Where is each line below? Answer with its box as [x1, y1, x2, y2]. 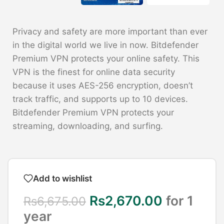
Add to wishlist [33, 173, 92, 183]
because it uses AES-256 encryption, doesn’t [12, 80, 193, 90]
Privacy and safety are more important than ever [12, 26, 207, 36]
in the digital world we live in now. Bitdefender [12, 40, 198, 50]
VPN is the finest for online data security [12, 67, 175, 77]
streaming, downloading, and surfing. [12, 121, 163, 131]
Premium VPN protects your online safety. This [12, 53, 199, 63]
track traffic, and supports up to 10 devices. [12, 94, 188, 104]
